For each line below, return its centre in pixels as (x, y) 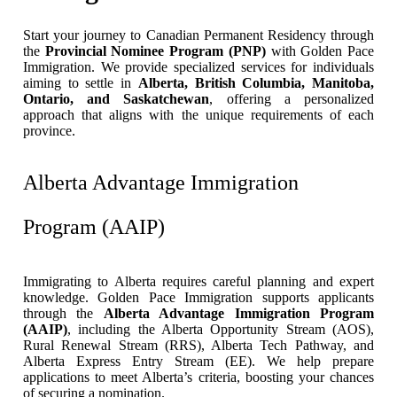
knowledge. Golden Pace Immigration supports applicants (198, 297)
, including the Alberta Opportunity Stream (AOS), (221, 329)
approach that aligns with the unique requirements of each (198, 114)
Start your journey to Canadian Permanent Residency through (198, 35)
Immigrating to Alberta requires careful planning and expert (198, 281)
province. (49, 130)
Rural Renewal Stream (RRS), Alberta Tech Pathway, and (198, 345)
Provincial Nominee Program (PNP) (155, 51)
